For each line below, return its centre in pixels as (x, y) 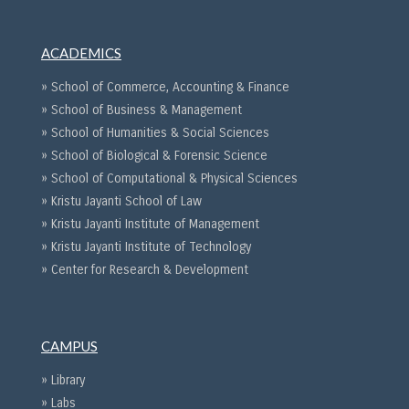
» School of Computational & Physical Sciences (169, 178)
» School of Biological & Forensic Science (154, 155)
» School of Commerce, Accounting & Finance (165, 87)
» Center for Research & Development (145, 269)
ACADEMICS (81, 52)
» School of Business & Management (142, 110)
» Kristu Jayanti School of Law (121, 201)
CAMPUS (69, 346)
